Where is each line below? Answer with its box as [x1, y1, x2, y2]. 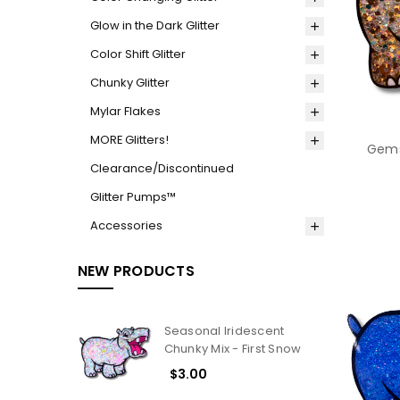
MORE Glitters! [89, 131, 169, 149]
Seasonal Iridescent [163, 321, 285, 339]
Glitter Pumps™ [89, 188, 176, 206]
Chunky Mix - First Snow [163, 339, 302, 357]
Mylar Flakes [89, 103, 161, 121]
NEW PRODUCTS [77, 261, 195, 282]
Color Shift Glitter [89, 46, 186, 63]
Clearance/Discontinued [89, 160, 234, 178]
